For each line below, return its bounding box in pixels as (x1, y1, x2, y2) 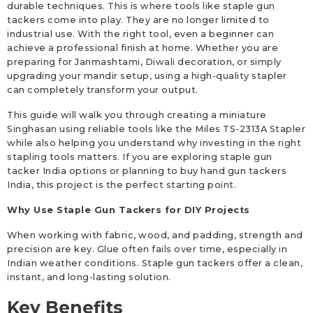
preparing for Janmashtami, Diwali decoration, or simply (7, 57, 282, 68)
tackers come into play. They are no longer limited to (7, 15, 270, 26)
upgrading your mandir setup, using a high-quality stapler (7, 71, 287, 82)
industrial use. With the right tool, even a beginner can (7, 29, 274, 40)
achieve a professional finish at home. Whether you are (7, 43, 278, 54)
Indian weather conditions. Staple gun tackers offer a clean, (7, 258, 303, 269)
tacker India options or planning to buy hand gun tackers (7, 166, 286, 177)
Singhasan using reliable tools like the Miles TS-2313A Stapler (7, 124, 305, 135)
